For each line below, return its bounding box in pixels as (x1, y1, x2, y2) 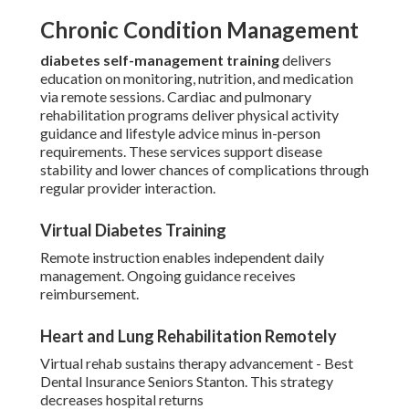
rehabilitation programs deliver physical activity (40, 106, 339, 124)
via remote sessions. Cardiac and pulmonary (40, 88, 311, 106)
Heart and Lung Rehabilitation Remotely (40, 326, 337, 347)
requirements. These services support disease (40, 142, 322, 161)
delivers (279, 51, 331, 69)
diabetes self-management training (40, 51, 279, 69)
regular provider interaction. (40, 179, 215, 197)
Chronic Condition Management (40, 16, 359, 44)
